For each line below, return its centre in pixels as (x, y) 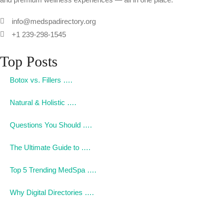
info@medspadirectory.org (54, 21)
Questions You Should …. (51, 125)
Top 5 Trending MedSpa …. (53, 170)
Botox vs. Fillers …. (41, 80)
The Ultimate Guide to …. (50, 147)
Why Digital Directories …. (52, 192)
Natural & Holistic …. (43, 102)
